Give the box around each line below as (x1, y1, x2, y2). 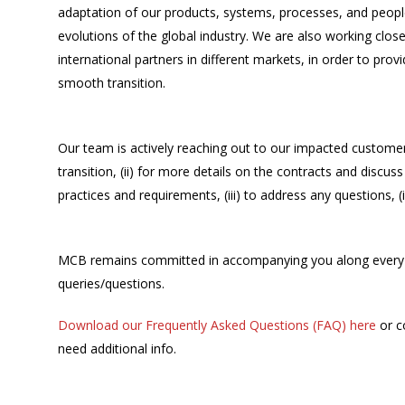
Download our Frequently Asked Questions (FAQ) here (58, 316, 376, 334)
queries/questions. (58, 275, 165, 292)
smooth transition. (58, 74, 165, 91)
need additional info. (58, 340, 176, 357)
